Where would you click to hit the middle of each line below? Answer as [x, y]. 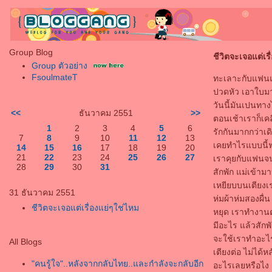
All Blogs [25, 242]
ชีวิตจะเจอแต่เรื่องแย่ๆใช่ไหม [85, 208]
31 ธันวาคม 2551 [42, 192]
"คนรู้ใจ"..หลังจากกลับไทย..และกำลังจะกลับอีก [117, 263]
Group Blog [31, 52]
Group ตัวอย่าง [59, 66]
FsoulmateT [55, 77]
